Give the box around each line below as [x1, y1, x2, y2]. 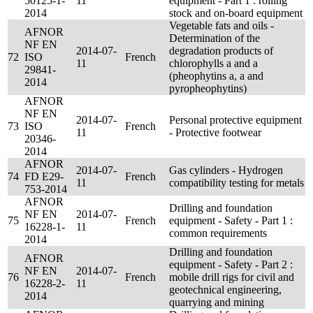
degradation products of [169, 45, 273, 57]
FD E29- [24, 170, 64, 182]
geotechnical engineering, [169, 284, 282, 296]
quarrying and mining [169, 296, 264, 308]
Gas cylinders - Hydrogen [169, 164, 283, 176]
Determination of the [169, 32, 260, 44]
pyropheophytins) [169, 82, 247, 94]
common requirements [169, 227, 267, 239]
